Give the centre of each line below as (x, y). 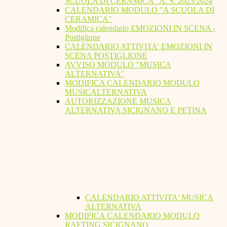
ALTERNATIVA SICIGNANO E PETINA (136, 110)
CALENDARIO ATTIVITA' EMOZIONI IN (139, 47)
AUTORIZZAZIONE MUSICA (118, 101)
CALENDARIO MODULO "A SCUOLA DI (140, 10)
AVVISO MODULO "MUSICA (118, 65)
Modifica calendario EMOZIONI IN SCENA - (140, 28)
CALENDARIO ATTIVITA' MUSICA (149, 198)
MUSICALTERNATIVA (106, 92)
